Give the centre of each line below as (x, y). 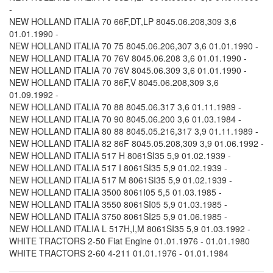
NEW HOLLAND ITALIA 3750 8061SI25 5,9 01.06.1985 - (118, 217)
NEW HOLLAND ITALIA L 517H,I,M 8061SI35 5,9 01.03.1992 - (130, 229)
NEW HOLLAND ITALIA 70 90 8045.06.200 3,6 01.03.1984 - (125, 119)
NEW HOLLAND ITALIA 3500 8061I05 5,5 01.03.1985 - (115, 192)
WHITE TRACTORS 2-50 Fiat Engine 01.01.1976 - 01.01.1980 (129, 241)
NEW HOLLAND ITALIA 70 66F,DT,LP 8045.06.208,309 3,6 (123, 22)
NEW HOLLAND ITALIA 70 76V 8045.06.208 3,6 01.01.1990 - (128, 58)
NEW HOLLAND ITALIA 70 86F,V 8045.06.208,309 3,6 (114, 83)
